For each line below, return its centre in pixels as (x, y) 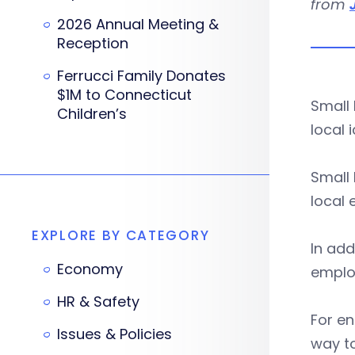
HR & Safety (98, 302)
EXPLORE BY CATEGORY (121, 235)
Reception (93, 43)
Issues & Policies (115, 334)
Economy (90, 269)
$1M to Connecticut (124, 95)
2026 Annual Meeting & (138, 24)
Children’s (92, 114)
